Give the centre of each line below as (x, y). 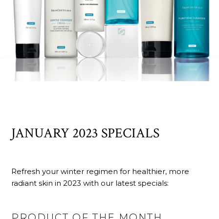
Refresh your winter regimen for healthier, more (100, 171)
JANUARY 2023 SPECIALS (86, 133)
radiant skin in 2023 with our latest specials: (90, 183)
